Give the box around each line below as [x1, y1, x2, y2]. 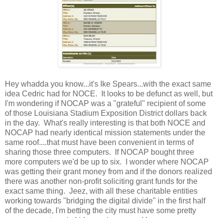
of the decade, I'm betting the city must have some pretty [5, 206, 196, 215]
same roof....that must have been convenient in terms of [5, 138, 194, 146]
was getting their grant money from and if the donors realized [5, 167, 212, 176]
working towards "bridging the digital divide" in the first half [5, 196, 205, 205]
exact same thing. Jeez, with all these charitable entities [5, 186, 198, 195]
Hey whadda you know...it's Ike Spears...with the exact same [5, 79, 211, 88]
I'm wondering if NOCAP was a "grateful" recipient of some [5, 99, 206, 108]
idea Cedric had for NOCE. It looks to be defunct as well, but [5, 89, 213, 98]
